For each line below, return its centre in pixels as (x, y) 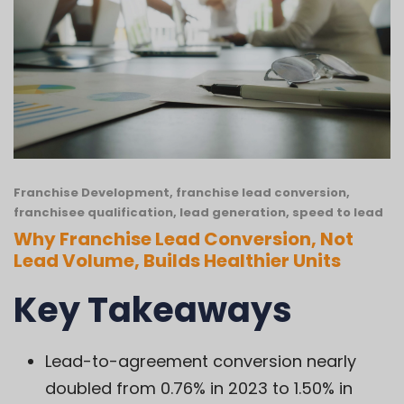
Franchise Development (92, 193)
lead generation (233, 213)
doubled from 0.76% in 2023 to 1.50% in (199, 389)
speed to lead (338, 213)
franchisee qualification (93, 213)
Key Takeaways (153, 310)
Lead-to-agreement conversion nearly (201, 362)
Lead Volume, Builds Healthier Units (177, 261)
